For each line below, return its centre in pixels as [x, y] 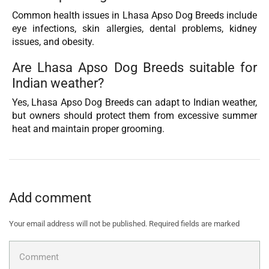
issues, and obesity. [53, 41]
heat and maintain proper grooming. [88, 129]
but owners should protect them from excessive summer [134, 116]
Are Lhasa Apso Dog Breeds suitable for [134, 68]
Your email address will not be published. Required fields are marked [124, 224]
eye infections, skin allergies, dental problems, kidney [134, 28]
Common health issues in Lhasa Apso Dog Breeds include [134, 15]
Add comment [50, 197]
